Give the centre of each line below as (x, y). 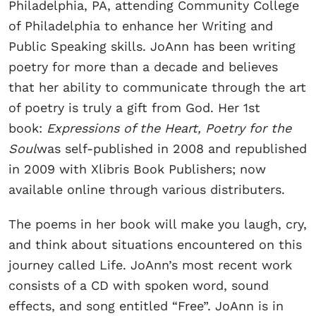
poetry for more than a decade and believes (143, 67)
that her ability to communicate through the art (157, 87)
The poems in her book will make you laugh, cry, (158, 224)
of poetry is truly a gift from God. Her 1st (134, 108)
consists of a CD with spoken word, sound (139, 286)
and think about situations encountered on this (155, 245)
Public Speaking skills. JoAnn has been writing (152, 47)
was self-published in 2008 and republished (172, 149)
